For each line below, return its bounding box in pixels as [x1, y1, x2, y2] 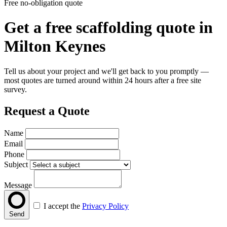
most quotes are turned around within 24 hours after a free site [4, 75, 201, 85]
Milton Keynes [4, 37, 105, 56]
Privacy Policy [82, 201, 129, 210]
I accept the [44, 201, 82, 210]
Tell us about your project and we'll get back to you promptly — [4, 66, 209, 75]
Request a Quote [4, 104, 90, 118]
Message [4, 180, 32, 190]
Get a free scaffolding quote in [4, 18, 213, 37]
